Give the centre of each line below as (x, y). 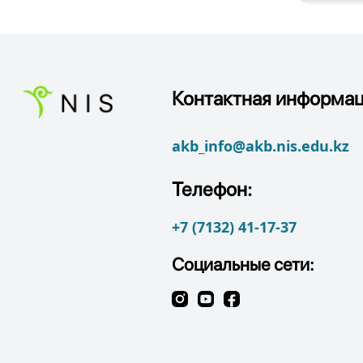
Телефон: (212, 190)
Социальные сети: (243, 265)
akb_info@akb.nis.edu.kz (261, 146)
